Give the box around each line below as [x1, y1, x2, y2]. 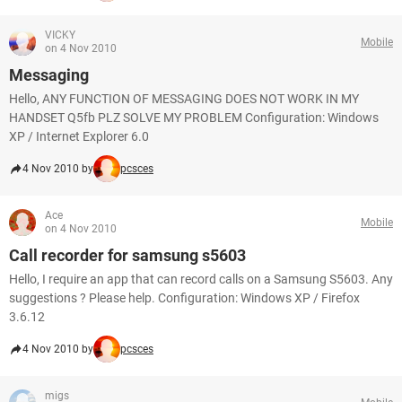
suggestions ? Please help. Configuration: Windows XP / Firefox [9, 291, 360, 305]
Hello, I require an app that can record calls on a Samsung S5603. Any [9, 272, 393, 286]
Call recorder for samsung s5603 [9, 246, 246, 265]
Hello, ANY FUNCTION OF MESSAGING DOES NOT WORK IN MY [9, 92, 359, 106]
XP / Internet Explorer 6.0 [9, 129, 149, 144]
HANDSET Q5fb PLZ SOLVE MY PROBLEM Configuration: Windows [9, 110, 379, 125]
